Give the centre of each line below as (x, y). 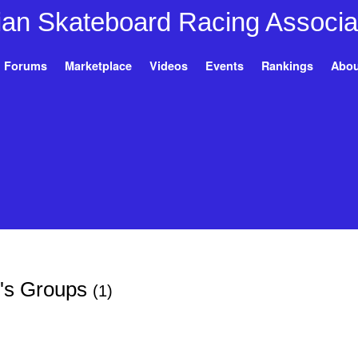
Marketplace (98, 65)
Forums (25, 65)
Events (224, 65)
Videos (168, 65)
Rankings (287, 65)
